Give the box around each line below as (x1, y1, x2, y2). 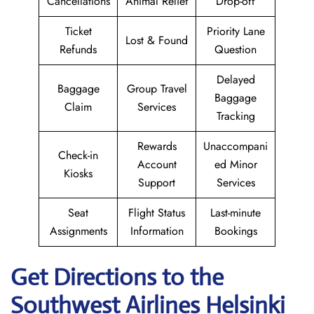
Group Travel (126, 81, 187, 97)
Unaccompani (203, 138, 268, 154)
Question (214, 41, 257, 57)
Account (137, 156, 177, 172)
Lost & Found (125, 32, 188, 48)
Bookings (214, 223, 257, 239)
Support (138, 175, 175, 191)
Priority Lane (206, 23, 265, 39)
